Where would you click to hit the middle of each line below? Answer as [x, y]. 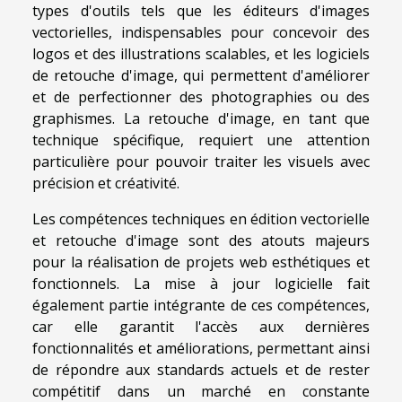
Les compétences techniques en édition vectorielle [201, 219]
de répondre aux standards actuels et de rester [201, 370]
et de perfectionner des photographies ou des [201, 97]
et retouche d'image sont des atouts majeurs [201, 240]
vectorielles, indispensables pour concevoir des [201, 32]
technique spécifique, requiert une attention [201, 140]
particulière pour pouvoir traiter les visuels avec [201, 162]
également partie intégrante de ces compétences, [201, 305]
